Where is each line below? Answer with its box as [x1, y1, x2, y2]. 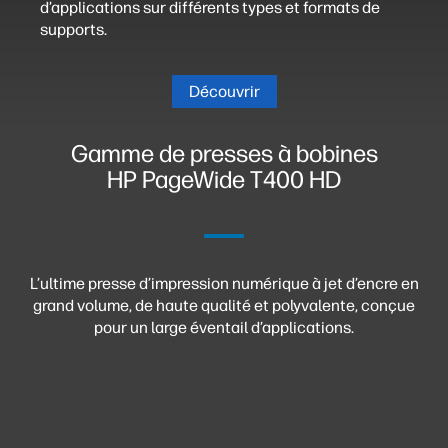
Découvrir [188, 82, 260, 101]
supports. [40, 20, 107, 39]
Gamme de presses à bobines [70, 139, 378, 168]
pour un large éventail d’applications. [94, 318, 354, 337]
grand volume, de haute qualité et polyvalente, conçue [33, 296, 415, 315]
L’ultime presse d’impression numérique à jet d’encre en [29, 274, 419, 293]
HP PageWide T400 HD [107, 165, 341, 194]
